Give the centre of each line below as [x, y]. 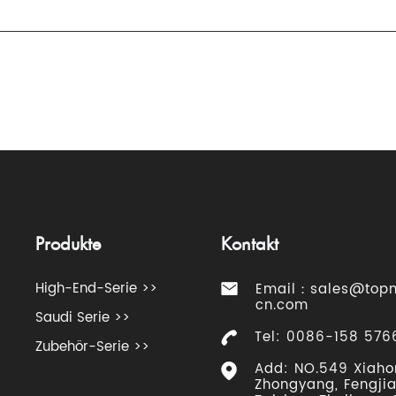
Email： [283, 289]
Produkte [69, 244]
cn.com [282, 305]
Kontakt [250, 244]
